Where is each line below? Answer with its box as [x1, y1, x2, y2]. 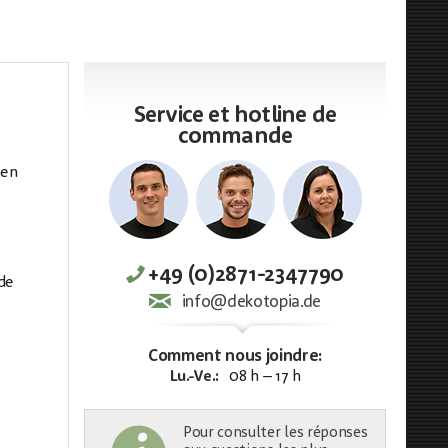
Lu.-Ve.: [169, 369, 219, 385]
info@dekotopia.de [181, 294, 322, 311]
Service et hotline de [133, 105, 337, 128]
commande [177, 126, 293, 149]
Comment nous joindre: [147, 348, 323, 365]
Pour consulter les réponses [183, 426, 368, 441]
